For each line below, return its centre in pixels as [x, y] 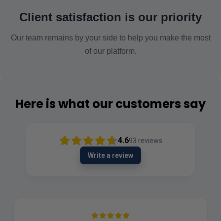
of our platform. [110, 51]
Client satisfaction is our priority [110, 17]
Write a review [110, 155]
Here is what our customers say [110, 104]
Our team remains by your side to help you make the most [110, 37]
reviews [150, 140]
